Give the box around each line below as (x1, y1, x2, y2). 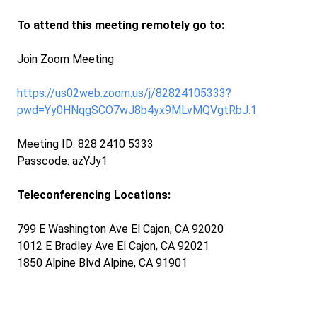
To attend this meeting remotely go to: (17, 18, 224, 32)
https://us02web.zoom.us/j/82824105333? (17, 86, 231, 100)
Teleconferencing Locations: (17, 188, 171, 202)
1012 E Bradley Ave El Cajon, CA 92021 (17, 239, 209, 253)
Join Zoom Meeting (17, 52, 114, 66)
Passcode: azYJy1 (17, 154, 108, 168)
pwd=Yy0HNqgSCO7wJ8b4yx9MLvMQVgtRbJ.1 (17, 103, 257, 117)
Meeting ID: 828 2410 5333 (17, 137, 154, 151)
